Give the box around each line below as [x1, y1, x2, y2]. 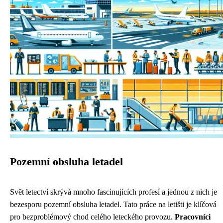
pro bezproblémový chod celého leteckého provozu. [10, 213, 175, 221]
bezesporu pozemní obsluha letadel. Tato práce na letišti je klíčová [10, 200, 217, 209]
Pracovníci [175, 213, 211, 221]
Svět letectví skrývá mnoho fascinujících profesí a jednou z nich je [10, 188, 217, 196]
